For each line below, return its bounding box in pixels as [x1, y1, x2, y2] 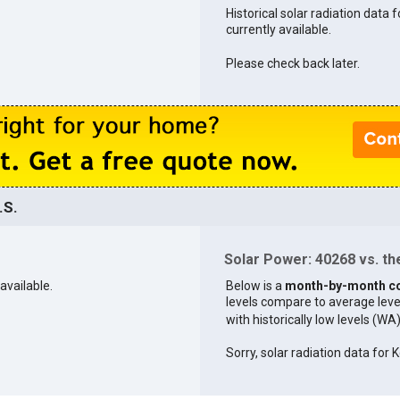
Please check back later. [225, 55, 360, 71]
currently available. [225, 21, 331, 37]
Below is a [225, 278, 285, 293]
